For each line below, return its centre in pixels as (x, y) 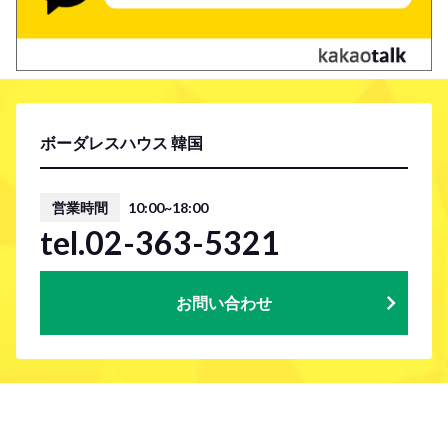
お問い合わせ (224, 302)
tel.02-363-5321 (160, 242)
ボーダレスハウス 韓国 (121, 142)
